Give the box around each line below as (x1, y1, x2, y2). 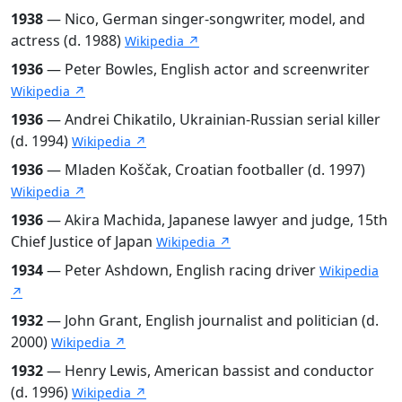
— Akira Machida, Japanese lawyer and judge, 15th (43, 209, 388, 230)
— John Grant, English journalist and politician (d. (43, 310, 379, 330)
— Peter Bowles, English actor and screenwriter (43, 58, 370, 79)
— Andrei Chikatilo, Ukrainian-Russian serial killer (43, 109, 380, 129)
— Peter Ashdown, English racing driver (43, 259, 319, 280)
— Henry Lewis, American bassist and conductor (43, 360, 374, 380)
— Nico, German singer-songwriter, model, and (43, 8, 365, 29)
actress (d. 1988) (11, 30, 125, 50)
